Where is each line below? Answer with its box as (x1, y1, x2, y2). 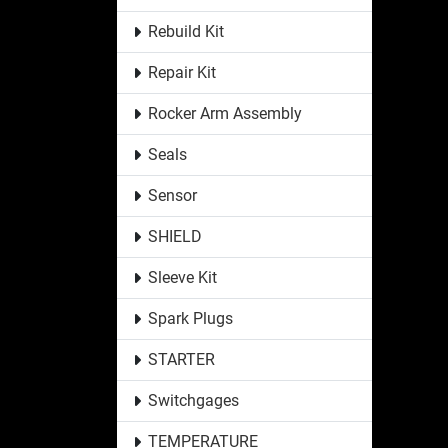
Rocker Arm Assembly (147, 103, 302, 123)
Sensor (147, 185, 197, 205)
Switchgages (147, 390, 239, 410)
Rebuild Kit (147, 21, 224, 41)
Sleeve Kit (147, 267, 217, 287)
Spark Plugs (147, 308, 233, 328)
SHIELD (147, 226, 202, 246)
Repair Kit (147, 62, 216, 82)
